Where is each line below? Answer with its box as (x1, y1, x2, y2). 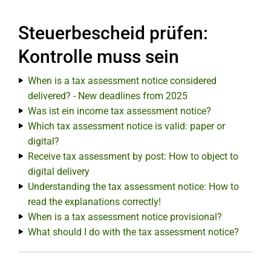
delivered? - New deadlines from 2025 (28, 90, 188, 102)
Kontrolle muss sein (18, 46, 179, 67)
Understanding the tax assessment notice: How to (28, 181, 239, 192)
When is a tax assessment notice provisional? (28, 211, 222, 223)
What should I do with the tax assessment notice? (28, 226, 239, 238)
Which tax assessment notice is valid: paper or (28, 120, 225, 132)
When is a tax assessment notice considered (28, 75, 217, 87)
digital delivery (28, 166, 90, 177)
